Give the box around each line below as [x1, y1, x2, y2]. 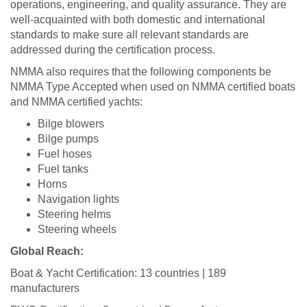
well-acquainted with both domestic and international [10, 13, 265, 25]
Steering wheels [38, 223, 116, 235]
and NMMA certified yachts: [10, 95, 143, 108]
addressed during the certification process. [10, 43, 215, 56]
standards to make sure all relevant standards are [10, 28, 249, 40]
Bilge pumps [38, 132, 99, 145]
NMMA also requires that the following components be [10, 65, 271, 77]
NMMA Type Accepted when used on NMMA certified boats [10, 80, 295, 93]
